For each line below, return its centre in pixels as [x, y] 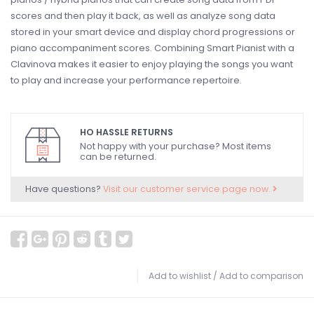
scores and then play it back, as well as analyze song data [143, 16]
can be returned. [118, 157]
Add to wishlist [180, 276]
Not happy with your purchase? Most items [176, 146]
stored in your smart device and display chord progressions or [153, 32]
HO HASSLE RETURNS [127, 132]
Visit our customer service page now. [188, 189]
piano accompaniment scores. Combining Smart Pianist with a [152, 48]
